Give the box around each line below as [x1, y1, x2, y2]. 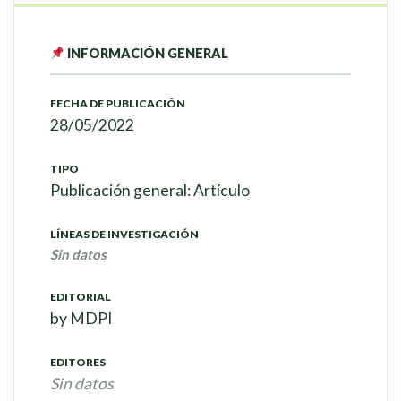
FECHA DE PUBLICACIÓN [50, 97, 185, 111]
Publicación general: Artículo [50, 181, 250, 200]
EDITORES [50, 355, 106, 370]
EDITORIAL [50, 290, 111, 304]
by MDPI [50, 309, 112, 328]
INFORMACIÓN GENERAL [64, 46, 229, 62]
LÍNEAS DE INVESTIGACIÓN [50, 227, 199, 242]
